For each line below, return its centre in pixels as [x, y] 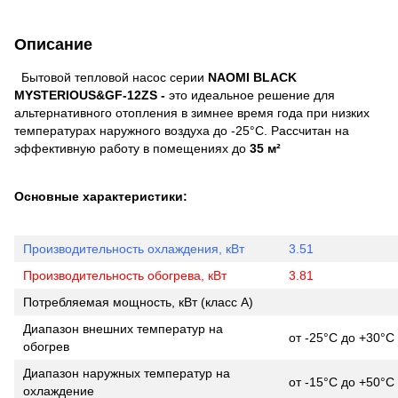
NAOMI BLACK [252, 77]
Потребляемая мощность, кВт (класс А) [138, 302]
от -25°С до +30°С [342, 337]
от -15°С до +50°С [342, 382]
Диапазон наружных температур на [127, 373]
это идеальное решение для [252, 95]
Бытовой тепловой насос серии [111, 77]
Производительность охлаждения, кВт [134, 248]
